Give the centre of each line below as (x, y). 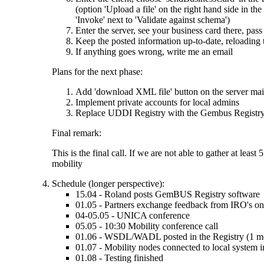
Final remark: (77, 133)
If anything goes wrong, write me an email (154, 51)
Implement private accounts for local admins (157, 102)
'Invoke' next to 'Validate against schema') (153, 19)
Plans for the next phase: (97, 71)
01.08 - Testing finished (119, 258)
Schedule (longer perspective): (108, 183)
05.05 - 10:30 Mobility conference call (147, 226)
